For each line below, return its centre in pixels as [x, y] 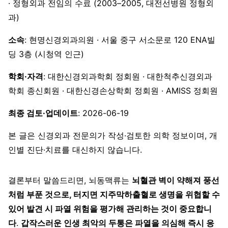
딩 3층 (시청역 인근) [46, 54]
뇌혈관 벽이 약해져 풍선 [176, 180]
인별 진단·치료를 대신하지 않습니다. [75, 149]
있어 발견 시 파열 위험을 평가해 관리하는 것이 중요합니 [110, 208]
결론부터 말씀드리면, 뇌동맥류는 [70, 180]
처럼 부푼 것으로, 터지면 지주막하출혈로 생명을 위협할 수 [114, 194]
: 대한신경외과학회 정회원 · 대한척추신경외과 [128, 76]
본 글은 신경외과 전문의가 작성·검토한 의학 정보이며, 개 [113, 135]
